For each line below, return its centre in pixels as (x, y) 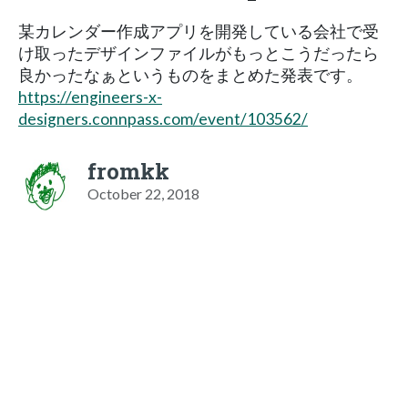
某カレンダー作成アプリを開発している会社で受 (199, 31)
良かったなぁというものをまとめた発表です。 (190, 75)
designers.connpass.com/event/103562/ (163, 118)
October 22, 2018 (143, 193)
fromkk (128, 171)
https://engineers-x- (90, 97)
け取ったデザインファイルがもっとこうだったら (199, 53)
